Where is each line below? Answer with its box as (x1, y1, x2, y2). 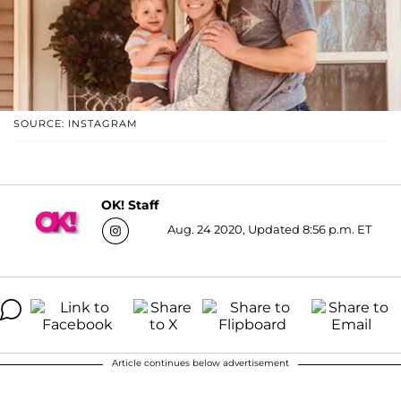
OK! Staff (100, 197, 158, 214)
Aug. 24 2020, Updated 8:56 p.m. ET (166, 221, 371, 236)
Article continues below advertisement (112, 356, 289, 369)
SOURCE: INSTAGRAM (13, 116, 138, 130)
